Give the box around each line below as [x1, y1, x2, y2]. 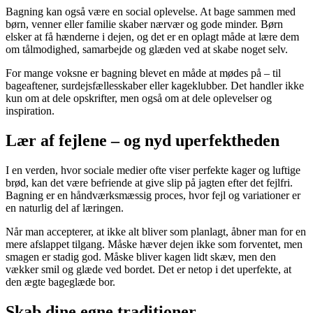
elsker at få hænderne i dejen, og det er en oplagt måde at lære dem [6, 31, 299, 43]
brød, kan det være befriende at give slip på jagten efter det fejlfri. [6, 177, 293, 189]
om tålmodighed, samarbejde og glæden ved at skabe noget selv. [6, 43, 288, 56]
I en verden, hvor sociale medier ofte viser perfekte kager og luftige [6, 164, 300, 177]
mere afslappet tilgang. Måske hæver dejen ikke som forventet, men [6, 238, 303, 251]
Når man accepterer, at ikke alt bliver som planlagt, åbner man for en [6, 226, 306, 238]
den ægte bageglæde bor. [6, 276, 115, 289]
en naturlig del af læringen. [6, 202, 124, 214]
